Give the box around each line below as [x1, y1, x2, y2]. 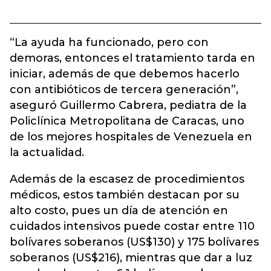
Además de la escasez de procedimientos [10, 172, 244, 186]
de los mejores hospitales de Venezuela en [10, 130, 252, 144]
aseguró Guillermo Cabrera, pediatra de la [10, 99, 247, 113]
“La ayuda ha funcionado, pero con [10, 36, 209, 50]
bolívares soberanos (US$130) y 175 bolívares [10, 235, 259, 249]
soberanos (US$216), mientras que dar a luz [10, 251, 252, 265]
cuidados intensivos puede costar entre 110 [10, 220, 255, 233]
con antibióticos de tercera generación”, [10, 83, 238, 97]
